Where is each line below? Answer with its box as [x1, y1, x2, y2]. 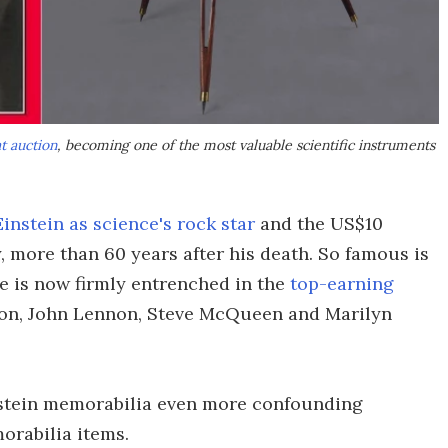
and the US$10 [255, 212, 383, 235]
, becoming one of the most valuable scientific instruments [57, 136, 435, 154]
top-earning [290, 272, 394, 295]
